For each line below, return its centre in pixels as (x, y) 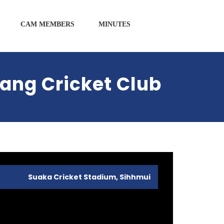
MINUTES (114, 24)
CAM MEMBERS (47, 24)
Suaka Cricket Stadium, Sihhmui (89, 177)
